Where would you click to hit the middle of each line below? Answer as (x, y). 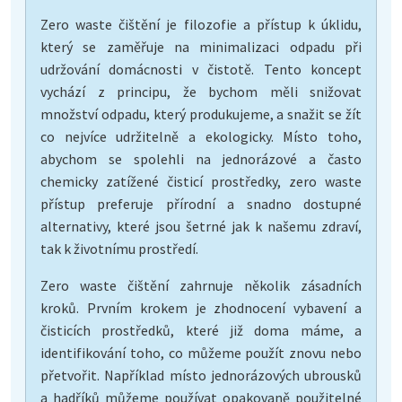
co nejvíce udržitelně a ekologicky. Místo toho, (201, 136)
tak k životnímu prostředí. (119, 248)
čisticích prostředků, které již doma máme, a (201, 330)
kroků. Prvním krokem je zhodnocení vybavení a (201, 307)
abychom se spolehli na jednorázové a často (201, 158)
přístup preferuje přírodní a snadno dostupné (201, 203)
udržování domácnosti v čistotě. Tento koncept (201, 69)
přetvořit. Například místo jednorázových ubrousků (201, 375)
